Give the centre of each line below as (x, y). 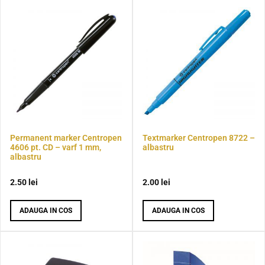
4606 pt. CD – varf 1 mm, (56, 147)
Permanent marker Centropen (66, 138)
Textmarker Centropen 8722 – (199, 138)
